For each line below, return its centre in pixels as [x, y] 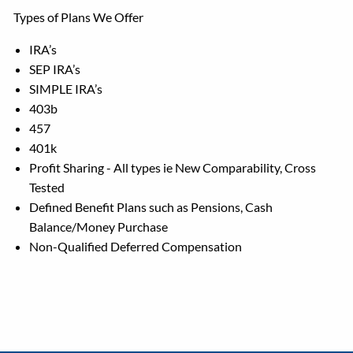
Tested [47, 187]
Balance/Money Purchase [99, 227]
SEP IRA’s [55, 69]
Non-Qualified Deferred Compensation [136, 246]
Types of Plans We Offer [79, 17]
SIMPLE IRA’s [66, 89]
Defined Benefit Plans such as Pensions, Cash [151, 207]
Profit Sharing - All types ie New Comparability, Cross [173, 167]
